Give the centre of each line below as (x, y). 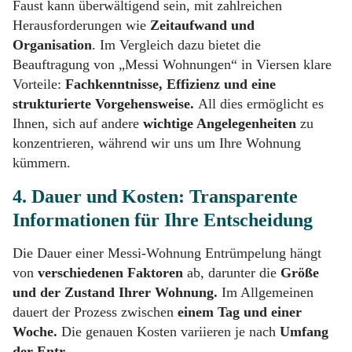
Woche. (35, 331)
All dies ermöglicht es (261, 103)
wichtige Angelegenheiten (220, 123)
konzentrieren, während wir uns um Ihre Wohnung (157, 143)
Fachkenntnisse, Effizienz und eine (170, 84)
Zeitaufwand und (202, 25)
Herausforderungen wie (81, 25)
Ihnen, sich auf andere (78, 123)
